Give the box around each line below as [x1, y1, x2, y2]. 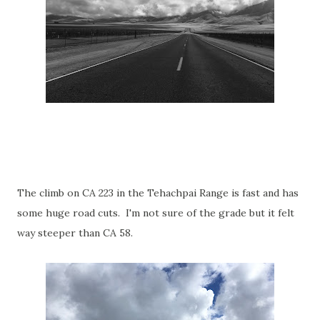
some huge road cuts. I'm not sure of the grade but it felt [17, 206, 294, 219]
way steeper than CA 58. [17, 226, 133, 239]
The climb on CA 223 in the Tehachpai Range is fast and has [17, 186, 299, 199]
